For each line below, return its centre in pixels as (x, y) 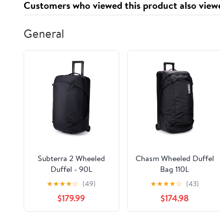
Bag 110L (175, 169)
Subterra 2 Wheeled (71, 158)
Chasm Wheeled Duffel (175, 158)
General (44, 33)
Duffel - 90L (71, 169)
